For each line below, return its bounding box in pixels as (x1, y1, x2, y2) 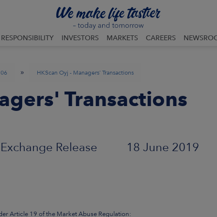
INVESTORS (62, 34, 99, 42)
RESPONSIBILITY (1, 34, 54, 42)
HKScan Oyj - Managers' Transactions (37, 69, 134, 76)
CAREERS (146, 34, 176, 42)
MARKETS (107, 34, 138, 42)
